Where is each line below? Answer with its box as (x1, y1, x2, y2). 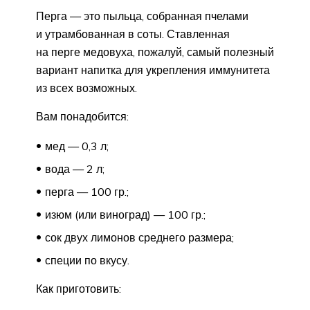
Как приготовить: (36, 281, 121, 295)
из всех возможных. (36, 80, 137, 95)
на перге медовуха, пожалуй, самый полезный (36, 44, 274, 59)
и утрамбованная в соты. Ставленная (36, 26, 230, 41)
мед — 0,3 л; (45, 138, 109, 153)
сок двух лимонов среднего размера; (45, 230, 234, 244)
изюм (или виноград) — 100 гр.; (45, 207, 206, 221)
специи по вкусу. (45, 253, 129, 267)
